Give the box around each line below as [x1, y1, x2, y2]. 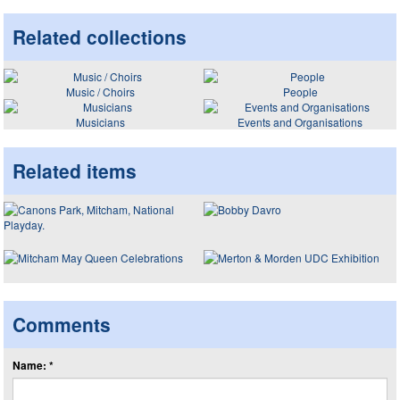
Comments [12, 311, 111, 337]
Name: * [12, 357, 54, 373]
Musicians [75, 113, 125, 129]
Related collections [12, 23, 187, 50]
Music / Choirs [65, 83, 135, 99]
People [282, 83, 318, 99]
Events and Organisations [237, 113, 362, 129]
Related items [12, 156, 137, 184]
